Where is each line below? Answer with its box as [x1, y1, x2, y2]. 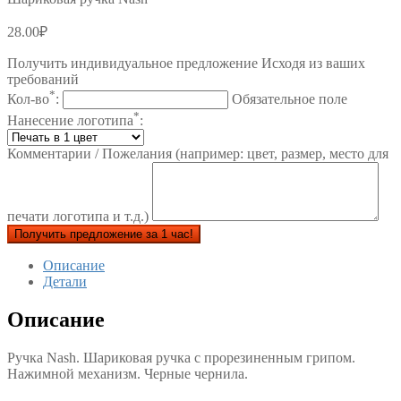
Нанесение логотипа [7, 113, 133, 129]
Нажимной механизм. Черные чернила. [7, 365, 248, 381]
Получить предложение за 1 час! [14, 227, 193, 242]
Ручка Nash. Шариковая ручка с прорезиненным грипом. [7, 349, 355, 365]
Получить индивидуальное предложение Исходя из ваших [7, 55, 365, 71]
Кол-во [7, 90, 49, 107]
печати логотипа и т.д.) [7, 209, 152, 225]
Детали [43, 274, 87, 290]
